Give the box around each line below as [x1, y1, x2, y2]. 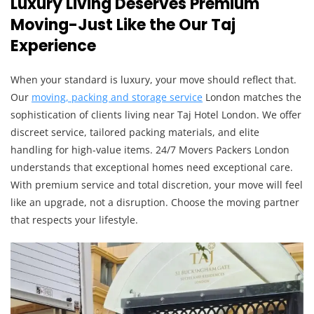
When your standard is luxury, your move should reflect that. [11, 73, 296, 86]
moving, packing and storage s [32, 90, 175, 104]
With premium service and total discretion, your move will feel [11, 178, 303, 191]
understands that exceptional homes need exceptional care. [11, 161, 293, 174]
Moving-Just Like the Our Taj [11, 14, 235, 36]
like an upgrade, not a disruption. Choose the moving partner [11, 196, 299, 209]
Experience [11, 35, 96, 57]
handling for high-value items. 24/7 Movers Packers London [11, 143, 289, 156]
